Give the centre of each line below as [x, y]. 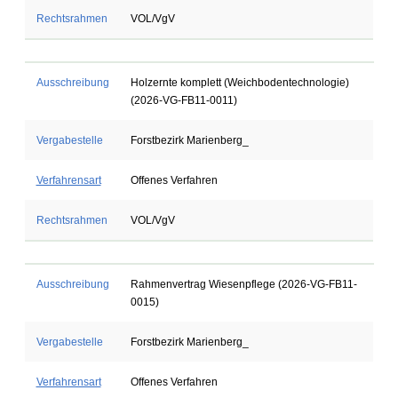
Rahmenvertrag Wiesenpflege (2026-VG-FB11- [243, 284]
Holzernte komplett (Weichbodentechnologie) [239, 83]
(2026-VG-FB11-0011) [183, 100]
